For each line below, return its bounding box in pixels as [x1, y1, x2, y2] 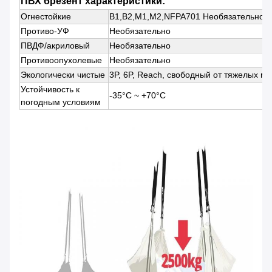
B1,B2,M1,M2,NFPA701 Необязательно [109, 12, 264, 22]
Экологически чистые [21, 70, 105, 80]
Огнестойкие [21, 12, 71, 22]
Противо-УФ [21, 26, 69, 36]
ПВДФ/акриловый [21, 41, 90, 51]
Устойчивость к [21, 84, 80, 95]
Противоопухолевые [21, 55, 102, 66]
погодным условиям [21, 97, 101, 107]
